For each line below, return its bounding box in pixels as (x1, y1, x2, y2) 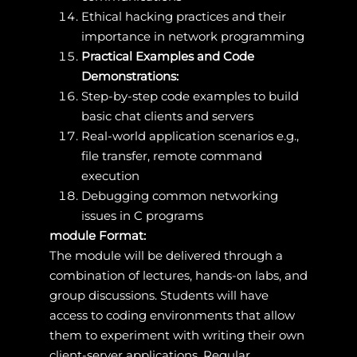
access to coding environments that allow (49, 307, 295, 323)
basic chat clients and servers (80, 108, 253, 124)
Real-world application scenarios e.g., (80, 127, 299, 143)
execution (80, 167, 139, 183)
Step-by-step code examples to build (80, 88, 299, 104)
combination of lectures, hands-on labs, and (49, 267, 308, 283)
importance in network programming (80, 28, 304, 44)
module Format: (49, 227, 146, 243)
